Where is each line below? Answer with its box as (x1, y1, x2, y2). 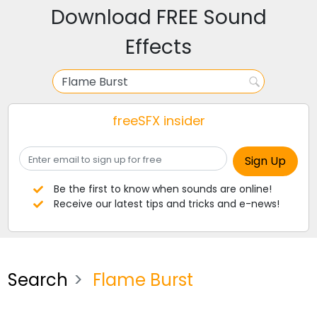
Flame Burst (88, 268, 194, 292)
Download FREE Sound (50, 4, 267, 31)
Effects (125, 33, 192, 61)
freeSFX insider (112, 112, 205, 129)
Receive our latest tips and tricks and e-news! (53, 197, 279, 211)
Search (8, 268, 69, 292)
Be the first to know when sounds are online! (53, 182, 272, 196)
